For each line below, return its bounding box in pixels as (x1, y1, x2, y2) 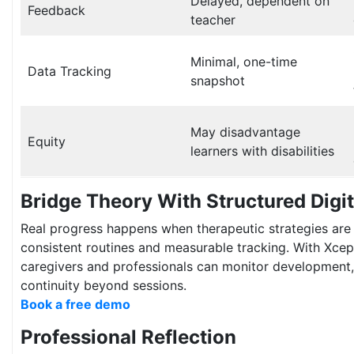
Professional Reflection (21, 326, 236, 349)
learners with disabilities (190, 143, 334, 160)
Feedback (28, 2, 85, 19)
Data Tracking (28, 63, 111, 80)
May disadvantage (190, 124, 300, 141)
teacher (190, 12, 235, 28)
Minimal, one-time (190, 54, 297, 70)
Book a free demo (21, 296, 130, 313)
